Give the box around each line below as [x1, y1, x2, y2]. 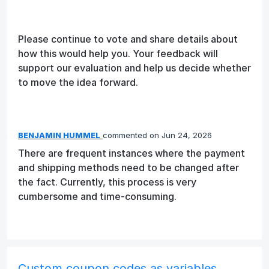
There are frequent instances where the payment [18, 147, 245, 159]
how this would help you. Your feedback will [18, 47, 218, 59]
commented [103, 130, 150, 140]
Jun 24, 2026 [162, 130, 212, 140]
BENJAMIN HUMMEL [18, 130, 100, 140]
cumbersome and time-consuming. [18, 190, 177, 202]
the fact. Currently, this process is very [18, 175, 196, 188]
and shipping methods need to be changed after [18, 161, 239, 174]
